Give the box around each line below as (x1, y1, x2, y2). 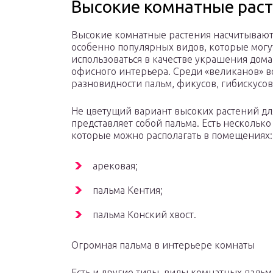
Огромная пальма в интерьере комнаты (71, 239, 255, 251)
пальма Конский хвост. (93, 209, 196, 221)
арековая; (93, 160, 138, 172)
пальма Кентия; (93, 185, 163, 196)
